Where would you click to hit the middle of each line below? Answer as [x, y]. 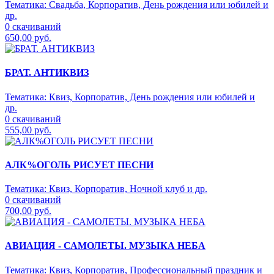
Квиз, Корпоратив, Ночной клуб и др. [128, 189]
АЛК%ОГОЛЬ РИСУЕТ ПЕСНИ [79, 165]
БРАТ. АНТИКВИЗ [47, 73]
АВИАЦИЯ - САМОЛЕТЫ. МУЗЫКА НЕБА [105, 246]
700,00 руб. [28, 211]
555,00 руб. [28, 130]
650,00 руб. [28, 38]
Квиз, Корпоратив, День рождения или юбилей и [152, 97]
